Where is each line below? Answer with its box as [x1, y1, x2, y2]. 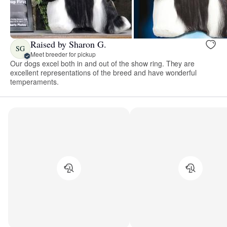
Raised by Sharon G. [30, 38, 106, 51]
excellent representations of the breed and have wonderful [10, 67, 197, 78]
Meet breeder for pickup [30, 50, 96, 59]
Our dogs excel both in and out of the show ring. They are [10, 58, 195, 68]
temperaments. [10, 76, 59, 87]
